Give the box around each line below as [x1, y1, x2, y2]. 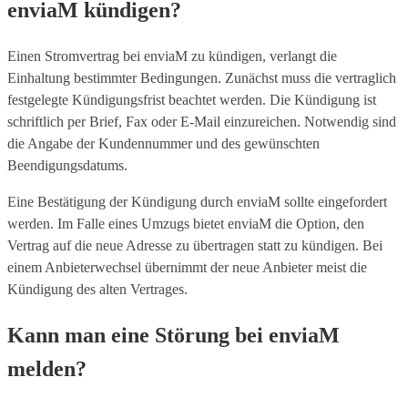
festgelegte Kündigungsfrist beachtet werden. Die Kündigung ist [7, 91, 376, 107]
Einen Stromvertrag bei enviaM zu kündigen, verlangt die [7, 47, 337, 64]
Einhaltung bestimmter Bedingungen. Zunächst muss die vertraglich [7, 69, 396, 86]
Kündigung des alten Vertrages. [7, 280, 188, 297]
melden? [7, 356, 87, 381]
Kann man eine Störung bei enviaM [7, 322, 340, 347]
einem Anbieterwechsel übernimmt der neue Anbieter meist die [7, 259, 367, 275]
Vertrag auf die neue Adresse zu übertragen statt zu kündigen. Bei [7, 237, 382, 253]
